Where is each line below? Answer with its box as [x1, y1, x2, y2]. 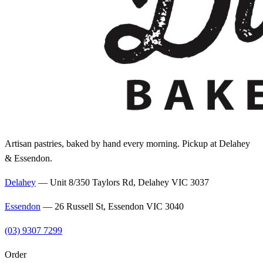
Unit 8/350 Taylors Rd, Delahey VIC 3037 [50, 177, 209, 187]
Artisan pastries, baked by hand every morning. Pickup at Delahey [5, 138, 250, 149]
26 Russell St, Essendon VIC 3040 [55, 201, 184, 211]
